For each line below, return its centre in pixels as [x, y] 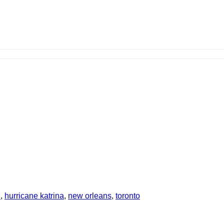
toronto [128, 196]
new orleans [90, 196]
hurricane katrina [34, 196]
